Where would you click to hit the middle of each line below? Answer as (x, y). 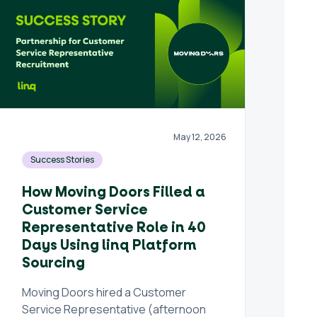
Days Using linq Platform (110, 246)
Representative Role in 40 (114, 228)
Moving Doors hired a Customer (104, 292)
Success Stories (63, 160)
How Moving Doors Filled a (114, 192)
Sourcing (54, 263)
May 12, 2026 (200, 137)
